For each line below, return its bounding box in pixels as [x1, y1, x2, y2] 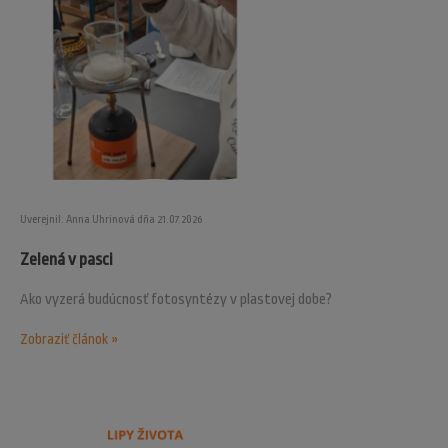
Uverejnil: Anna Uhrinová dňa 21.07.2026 [20, 213, 202, 227]
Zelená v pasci [20, 250, 113, 270]
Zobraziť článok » [20, 331, 118, 348]
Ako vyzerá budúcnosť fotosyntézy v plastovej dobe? [20, 291, 332, 309]
